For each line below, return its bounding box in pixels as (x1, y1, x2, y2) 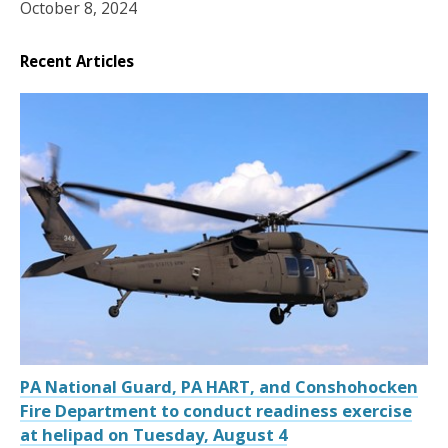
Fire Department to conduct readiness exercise (20, 399, 412, 422)
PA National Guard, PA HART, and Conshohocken (20, 375, 418, 398)
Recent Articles (20, 50, 134, 71)
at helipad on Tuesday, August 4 (20, 423, 287, 446)
